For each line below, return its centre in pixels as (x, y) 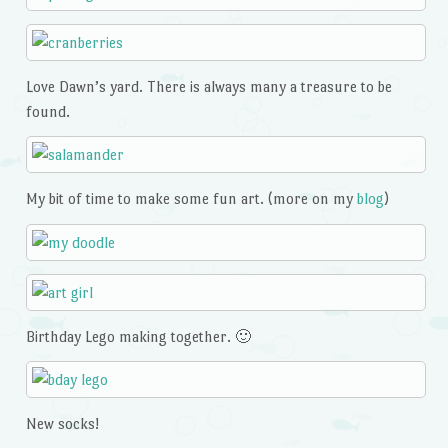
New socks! (62, 424)
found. (47, 111)
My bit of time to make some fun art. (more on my (191, 199)
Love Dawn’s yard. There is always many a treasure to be (208, 86)
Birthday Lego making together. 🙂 (138, 336)
